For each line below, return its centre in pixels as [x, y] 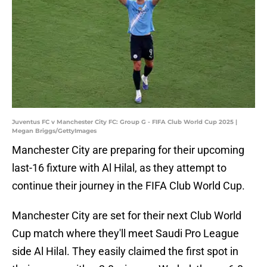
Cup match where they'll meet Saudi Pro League [125, 234]
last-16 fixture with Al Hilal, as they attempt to [119, 168]
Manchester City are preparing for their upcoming [128, 150]
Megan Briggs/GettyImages [54, 131]
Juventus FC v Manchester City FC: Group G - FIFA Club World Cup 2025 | [125, 122]
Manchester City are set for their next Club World [127, 216]
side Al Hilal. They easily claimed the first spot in [125, 252]
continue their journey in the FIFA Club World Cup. [128, 186]
